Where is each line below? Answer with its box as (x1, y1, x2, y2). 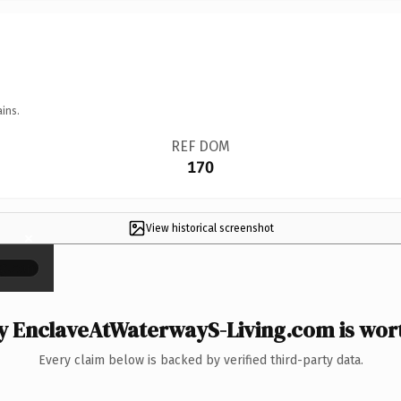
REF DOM (170, 137, 230, 155)
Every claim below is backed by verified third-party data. (38, 352, 363, 368)
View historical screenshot (145, 221, 274, 235)
